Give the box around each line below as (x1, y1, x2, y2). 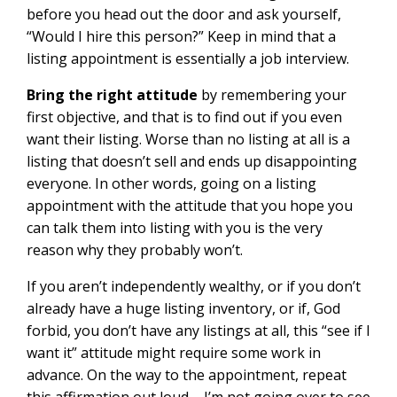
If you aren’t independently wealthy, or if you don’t (27, 276, 361, 296)
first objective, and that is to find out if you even (27, 106, 342, 127)
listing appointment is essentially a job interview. (27, 48, 349, 68)
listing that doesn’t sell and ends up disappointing (27, 151, 357, 171)
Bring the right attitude (27, 84, 198, 105)
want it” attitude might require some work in (27, 342, 321, 362)
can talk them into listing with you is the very (27, 217, 323, 237)
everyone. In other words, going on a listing (27, 173, 316, 193)
